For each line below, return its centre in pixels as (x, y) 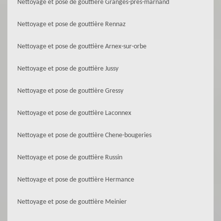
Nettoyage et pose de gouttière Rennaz (72, 24)
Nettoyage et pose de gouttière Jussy (68, 69)
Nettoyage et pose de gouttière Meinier (72, 202)
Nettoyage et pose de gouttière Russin (70, 158)
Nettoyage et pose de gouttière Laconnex (74, 113)
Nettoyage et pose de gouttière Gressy (70, 91)
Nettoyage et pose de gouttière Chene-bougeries (84, 135)
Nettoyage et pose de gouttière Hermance (76, 180)
